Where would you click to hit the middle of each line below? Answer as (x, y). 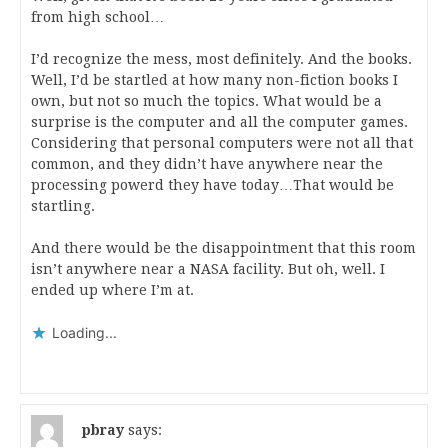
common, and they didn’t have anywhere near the (207, 164)
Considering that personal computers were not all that (222, 143)
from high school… (97, 17)
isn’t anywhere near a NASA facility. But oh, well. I (208, 269)
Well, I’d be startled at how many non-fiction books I (214, 80)
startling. (63, 206)
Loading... (84, 332)
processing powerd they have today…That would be (212, 185)
